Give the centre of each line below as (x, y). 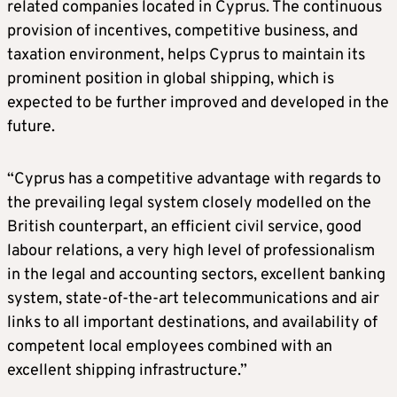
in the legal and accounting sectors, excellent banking (196, 275)
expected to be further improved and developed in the (198, 103)
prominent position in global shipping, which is (171, 79)
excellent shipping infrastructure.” (127, 370)
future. (31, 127)
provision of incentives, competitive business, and (183, 31)
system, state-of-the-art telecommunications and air (193, 299)
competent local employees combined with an (170, 346)
